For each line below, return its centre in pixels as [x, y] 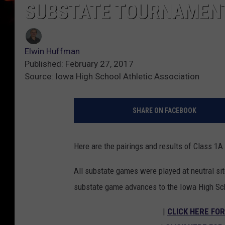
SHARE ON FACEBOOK [164, 111]
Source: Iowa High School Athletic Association [112, 77]
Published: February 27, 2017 [79, 64]
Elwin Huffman [52, 51]
